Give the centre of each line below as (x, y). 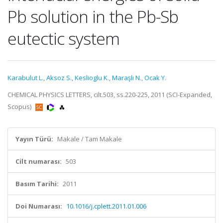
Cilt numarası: (39, 161)
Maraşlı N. (127, 78)
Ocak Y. (155, 78)
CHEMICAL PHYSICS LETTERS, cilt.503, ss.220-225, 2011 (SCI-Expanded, (110, 95)
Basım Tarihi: (37, 184)
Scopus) (20, 107)
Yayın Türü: (34, 139)
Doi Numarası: (39, 206)
